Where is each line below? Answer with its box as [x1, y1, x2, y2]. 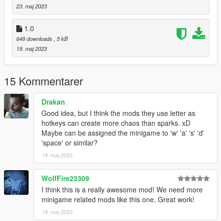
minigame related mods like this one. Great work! [41, 194, 194, 204]
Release [22, 17, 47, 27]
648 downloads [16, 34, 54, 42]
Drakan [41, 96, 65, 107]
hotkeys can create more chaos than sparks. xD [41, 117, 190, 128]
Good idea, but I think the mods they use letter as [41, 108, 195, 118]
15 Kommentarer [4, 73, 83, 88]
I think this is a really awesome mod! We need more [41, 184, 203, 194]
